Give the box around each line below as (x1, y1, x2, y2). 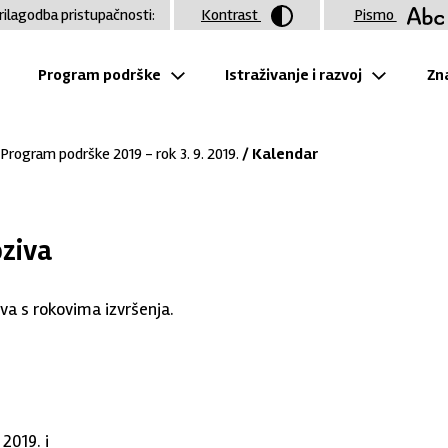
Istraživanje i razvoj (225, 64, 363, 85)
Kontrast (201, 5, 261, 25)
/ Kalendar (239, 144, 318, 164)
